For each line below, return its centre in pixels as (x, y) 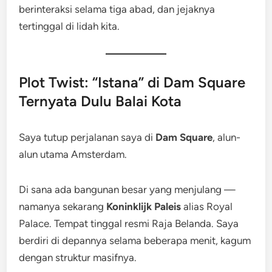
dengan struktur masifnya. (78, 257)
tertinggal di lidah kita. (70, 26)
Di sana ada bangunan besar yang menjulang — (127, 189)
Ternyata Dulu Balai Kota (100, 101)
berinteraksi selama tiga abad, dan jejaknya (117, 9)
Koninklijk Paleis (144, 206)
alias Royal (207, 206)
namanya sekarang (63, 206)
